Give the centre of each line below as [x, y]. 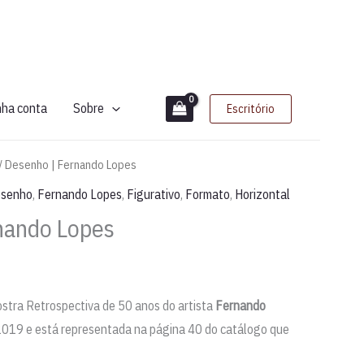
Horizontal [262, 194]
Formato [208, 194]
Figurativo [154, 194]
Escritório [251, 108]
